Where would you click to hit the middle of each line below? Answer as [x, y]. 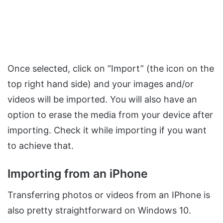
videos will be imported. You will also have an [102, 99]
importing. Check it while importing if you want [107, 130]
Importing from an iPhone [78, 173]
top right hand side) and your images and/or [101, 84]
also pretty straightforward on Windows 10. [99, 211]
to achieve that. [41, 145]
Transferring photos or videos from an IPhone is [109, 195]
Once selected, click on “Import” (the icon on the [111, 68]
